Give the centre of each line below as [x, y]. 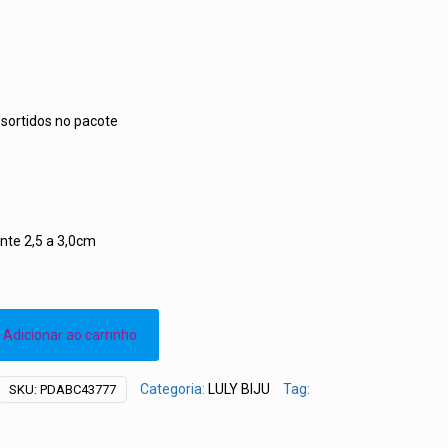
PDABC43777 [77, 389]
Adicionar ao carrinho [69, 335]
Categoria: [173, 389]
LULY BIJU [238, 389]
